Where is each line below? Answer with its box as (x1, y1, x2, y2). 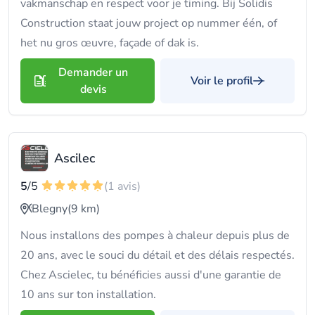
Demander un (58, 65, 128, 80)
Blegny (32, 201, 67, 217)
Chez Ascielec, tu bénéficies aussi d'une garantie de (20, 267, 281, 283)
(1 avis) (104, 179, 141, 194)
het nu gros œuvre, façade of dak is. (20, 35, 199, 51)
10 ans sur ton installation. (20, 287, 156, 302)
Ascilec (54, 150, 95, 167)
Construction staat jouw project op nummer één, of (20, 15, 277, 31)
